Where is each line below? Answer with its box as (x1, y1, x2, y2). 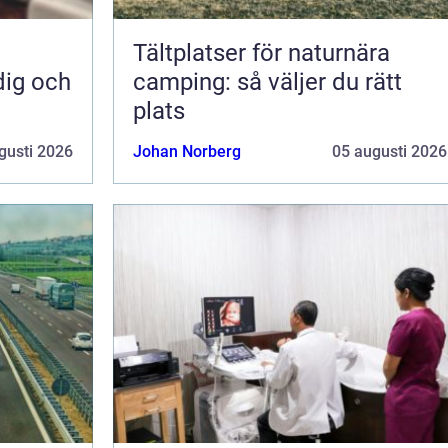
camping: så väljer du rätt (133, 67, 402, 96)
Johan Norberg (133, 141, 241, 161)
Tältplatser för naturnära (133, 38, 390, 67)
